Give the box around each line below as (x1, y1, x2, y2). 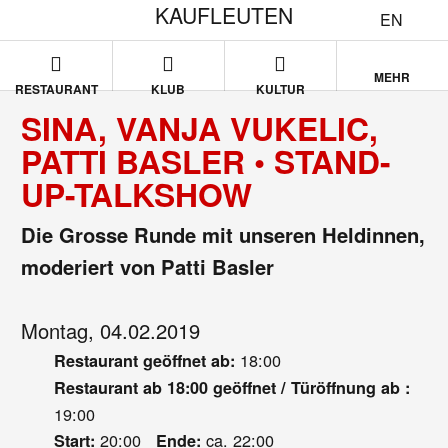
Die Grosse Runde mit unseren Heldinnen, (21, 220, 426, 250)
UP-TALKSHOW (21, 171, 253, 218)
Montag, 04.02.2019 (21, 316, 201, 346)
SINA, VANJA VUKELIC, (21, 105, 379, 152)
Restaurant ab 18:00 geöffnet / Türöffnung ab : (53, 376, 410, 400)
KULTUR (255, 80, 305, 98)
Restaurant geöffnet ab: (53, 349, 240, 373)
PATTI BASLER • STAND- (21, 138, 392, 185)
